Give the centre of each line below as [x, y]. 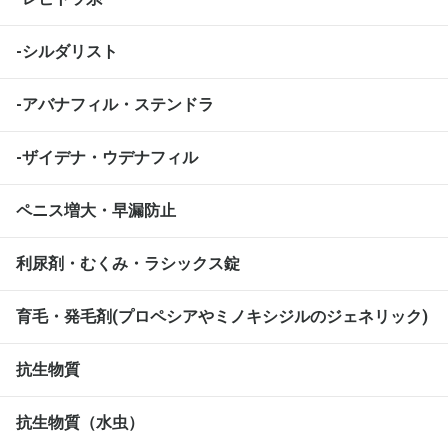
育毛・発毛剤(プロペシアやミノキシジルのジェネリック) [222, 317]
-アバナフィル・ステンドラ [115, 105]
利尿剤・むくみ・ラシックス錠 [128, 264]
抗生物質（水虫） [80, 423]
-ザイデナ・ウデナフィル [107, 158]
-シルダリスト [67, 52]
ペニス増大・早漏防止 [96, 211]
